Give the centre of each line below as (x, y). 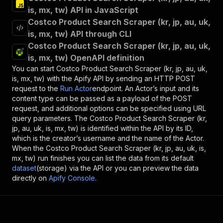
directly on (29, 178)
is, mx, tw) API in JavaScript (83, 10)
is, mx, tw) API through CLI (80, 34)
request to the (35, 88)
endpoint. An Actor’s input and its (146, 88)
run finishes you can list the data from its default (115, 158)
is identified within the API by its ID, (136, 128)
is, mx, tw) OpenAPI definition (86, 58)
